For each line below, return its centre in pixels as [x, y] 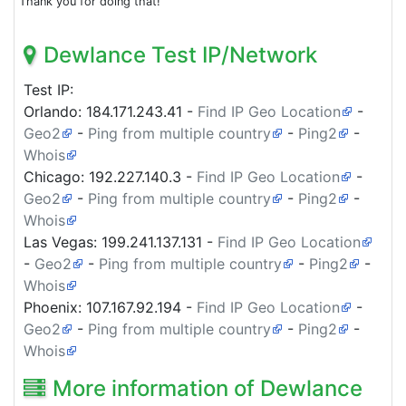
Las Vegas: [63, 242]
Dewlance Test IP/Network [180, 54]
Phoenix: [55, 307]
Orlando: [55, 111]
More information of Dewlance [208, 388]
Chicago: [56, 176]
